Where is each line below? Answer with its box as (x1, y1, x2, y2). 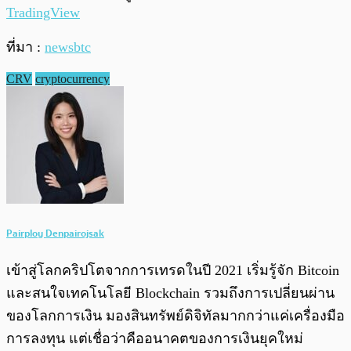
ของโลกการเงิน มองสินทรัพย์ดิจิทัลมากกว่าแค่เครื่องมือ (6, 307, 345, 324)
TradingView (6, 5, 80, 21)
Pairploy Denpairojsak (6, 224, 104, 241)
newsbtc (45, 39, 91, 56)
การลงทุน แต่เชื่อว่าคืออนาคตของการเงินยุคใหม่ (6, 330, 303, 346)
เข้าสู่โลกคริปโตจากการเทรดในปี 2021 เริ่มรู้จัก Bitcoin (6, 262, 339, 278)
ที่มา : (6, 39, 45, 56)
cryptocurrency (35, 72, 110, 86)
